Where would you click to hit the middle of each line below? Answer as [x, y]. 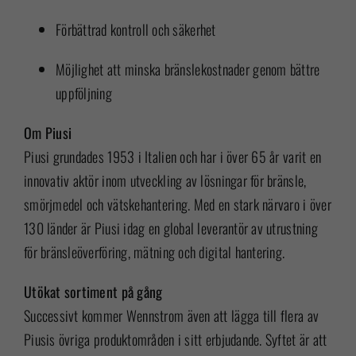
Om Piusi [48, 133]
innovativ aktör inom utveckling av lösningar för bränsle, [165, 180]
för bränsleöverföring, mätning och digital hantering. [154, 252]
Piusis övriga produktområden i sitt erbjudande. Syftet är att [175, 339]
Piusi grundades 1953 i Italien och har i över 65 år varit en [172, 157]
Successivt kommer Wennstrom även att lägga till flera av [171, 315]
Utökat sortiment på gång [93, 292]
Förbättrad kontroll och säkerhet [135, 29]
